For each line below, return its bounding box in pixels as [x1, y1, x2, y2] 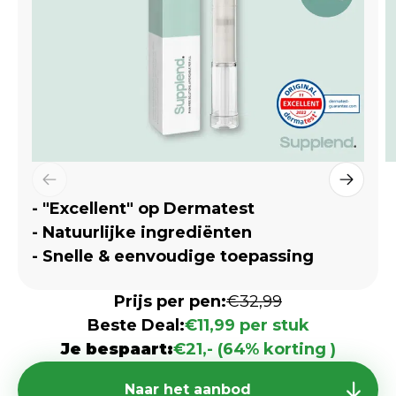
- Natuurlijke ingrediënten [32, 223, 252, 242]
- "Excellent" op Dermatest [32, 199, 255, 218]
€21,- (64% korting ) [172, 339, 336, 359]
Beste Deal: [87, 316, 185, 335]
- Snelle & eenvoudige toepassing [32, 247, 314, 266]
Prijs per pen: [114, 292, 226, 311]
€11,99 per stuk [184, 316, 309, 335]
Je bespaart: [60, 339, 173, 359]
